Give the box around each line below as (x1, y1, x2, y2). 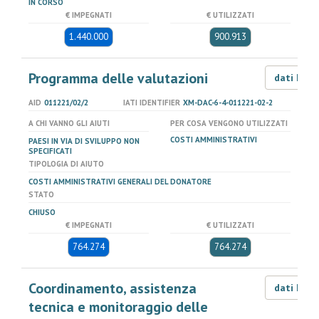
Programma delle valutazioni (28, 69, 208, 88)
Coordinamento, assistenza (28, 279, 197, 298)
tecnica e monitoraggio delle (28, 298, 208, 316)
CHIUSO (28, 207, 56, 217)
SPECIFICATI (28, 146, 72, 156)
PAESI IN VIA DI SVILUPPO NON (28, 136, 140, 146)
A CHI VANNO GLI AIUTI (28, 118, 110, 128)
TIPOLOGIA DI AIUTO (28, 159, 104, 169)
